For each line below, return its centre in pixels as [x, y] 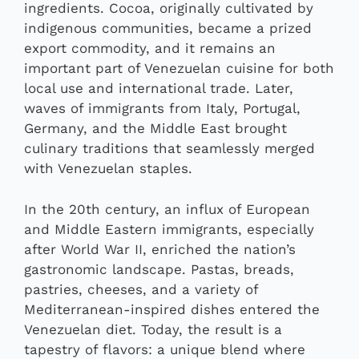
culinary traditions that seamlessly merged [169, 149]
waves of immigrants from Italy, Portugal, [162, 109]
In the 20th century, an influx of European [167, 209]
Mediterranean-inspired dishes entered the [172, 309]
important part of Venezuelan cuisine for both [179, 69]
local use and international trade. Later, [159, 89]
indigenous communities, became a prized [168, 28]
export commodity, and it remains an [150, 48]
